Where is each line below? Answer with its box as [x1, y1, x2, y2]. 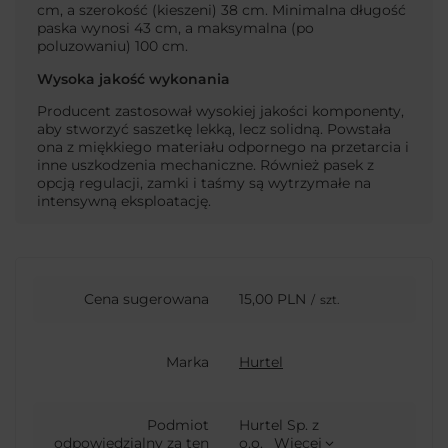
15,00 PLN [239, 290, 306, 309]
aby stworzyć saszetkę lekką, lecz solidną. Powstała [37, 120, 391, 139]
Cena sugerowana [84, 290, 209, 309]
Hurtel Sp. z [239, 416, 319, 435]
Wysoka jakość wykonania [37, 69, 230, 88]
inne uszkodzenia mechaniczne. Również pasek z [37, 156, 374, 175]
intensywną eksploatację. [37, 192, 215, 211]
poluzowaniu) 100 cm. [37, 37, 196, 56]
